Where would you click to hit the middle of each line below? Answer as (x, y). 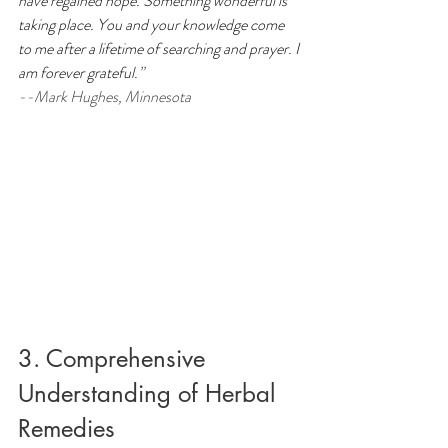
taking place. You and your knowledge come (152, 25)
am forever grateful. (78, 73)
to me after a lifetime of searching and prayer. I (160, 49)
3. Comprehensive (115, 359)
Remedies (66, 429)
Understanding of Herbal (150, 394)
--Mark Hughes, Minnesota (104, 97)
